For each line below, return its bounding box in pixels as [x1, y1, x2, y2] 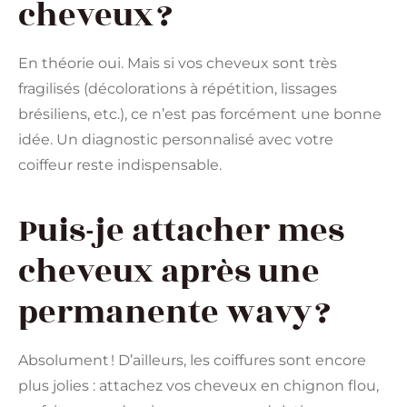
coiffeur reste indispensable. [18, 156, 222, 174]
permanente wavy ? [18, 287, 331, 337]
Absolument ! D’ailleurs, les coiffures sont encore [18, 351, 366, 369]
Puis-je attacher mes [18, 205, 344, 255]
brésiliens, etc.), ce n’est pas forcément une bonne [18, 105, 382, 124]
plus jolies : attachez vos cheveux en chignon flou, [18, 376, 379, 394]
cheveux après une [18, 246, 320, 296]
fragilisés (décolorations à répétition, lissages [18, 80, 337, 98]
